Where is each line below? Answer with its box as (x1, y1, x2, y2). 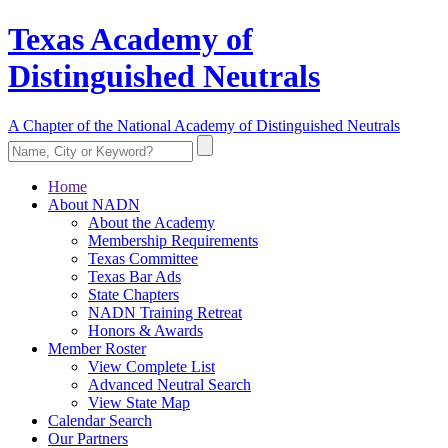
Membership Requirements (88, 231, 258, 249)
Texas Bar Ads (88, 267, 181, 285)
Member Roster (48, 339, 146, 357)
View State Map (88, 393, 190, 411)
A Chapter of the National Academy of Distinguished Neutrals (8, 116, 400, 134)
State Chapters (88, 285, 179, 303)
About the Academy (88, 213, 215, 231)
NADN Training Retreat (88, 303, 242, 321)
